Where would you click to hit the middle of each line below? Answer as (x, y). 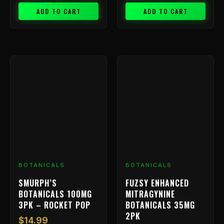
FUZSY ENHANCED (157, 183)
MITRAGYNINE (150, 194)
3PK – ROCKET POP (54, 205)
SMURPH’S (38, 183)
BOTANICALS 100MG (55, 194)
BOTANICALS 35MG (160, 205)
